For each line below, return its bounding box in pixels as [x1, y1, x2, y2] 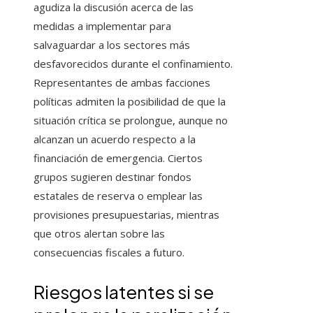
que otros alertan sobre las [34, 226, 165, 241]
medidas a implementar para [34, 19, 171, 34]
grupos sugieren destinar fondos [34, 170, 191, 184]
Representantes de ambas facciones [34, 75, 210, 90]
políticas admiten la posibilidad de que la [34, 94, 226, 109]
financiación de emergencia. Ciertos [34, 151, 203, 166]
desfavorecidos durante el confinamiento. [34, 57, 233, 71]
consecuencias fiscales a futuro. [34, 245, 184, 260]
